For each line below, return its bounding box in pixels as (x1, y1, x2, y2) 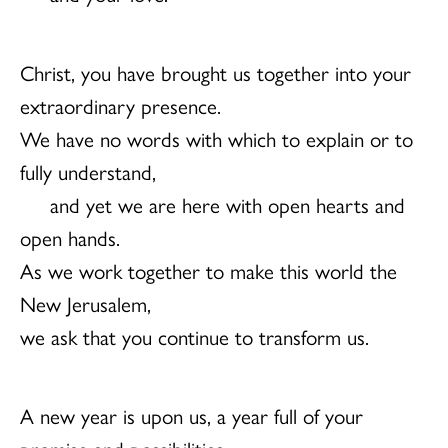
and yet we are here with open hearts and (50, 188, 405, 219)
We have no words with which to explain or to (20, 122, 413, 153)
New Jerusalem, (20, 287, 151, 318)
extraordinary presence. (20, 89, 221, 120)
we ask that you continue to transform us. (20, 320, 369, 351)
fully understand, (20, 155, 156, 186)
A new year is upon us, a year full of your (20, 399, 363, 430)
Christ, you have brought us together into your (20, 56, 411, 87)
